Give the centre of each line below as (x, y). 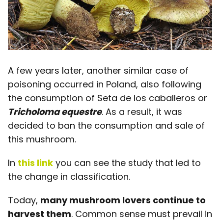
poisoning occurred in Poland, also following (105, 84)
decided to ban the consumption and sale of (106, 126)
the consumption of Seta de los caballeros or (108, 98)
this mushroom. (42, 139)
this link (35, 163)
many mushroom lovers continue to (123, 200)
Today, (24, 200)
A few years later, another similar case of (98, 71)
